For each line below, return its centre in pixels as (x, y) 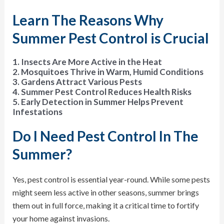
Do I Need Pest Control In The (105, 136)
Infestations (37, 111)
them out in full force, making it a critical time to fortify (105, 205)
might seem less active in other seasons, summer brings (105, 192)
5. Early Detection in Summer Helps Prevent (98, 101)
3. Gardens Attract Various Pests (77, 81)
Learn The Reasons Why (88, 20)
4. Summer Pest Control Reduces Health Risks (102, 91)
